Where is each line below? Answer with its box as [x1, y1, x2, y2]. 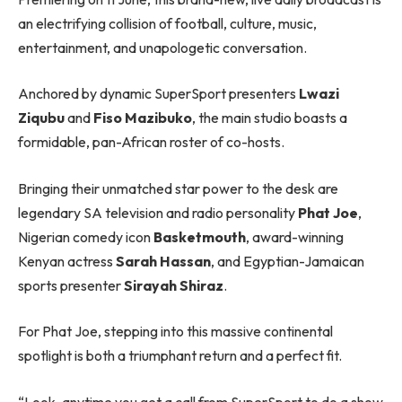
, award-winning [246, 227, 344, 246]
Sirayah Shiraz [124, 275, 223, 294]
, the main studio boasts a [192, 109, 347, 127]
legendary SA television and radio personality [18, 203, 298, 222]
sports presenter [18, 275, 124, 294]
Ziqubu [18, 109, 65, 127]
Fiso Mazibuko [93, 109, 192, 127]
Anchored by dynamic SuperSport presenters [18, 84, 296, 103]
